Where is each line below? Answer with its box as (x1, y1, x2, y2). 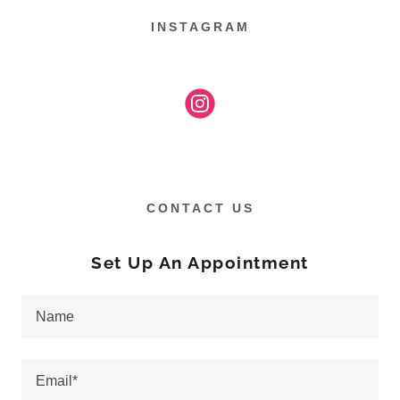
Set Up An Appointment (91, 253, 309, 273)
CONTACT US (146, 201, 254, 216)
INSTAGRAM (150, 20, 250, 35)
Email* (36, 373, 78, 389)
